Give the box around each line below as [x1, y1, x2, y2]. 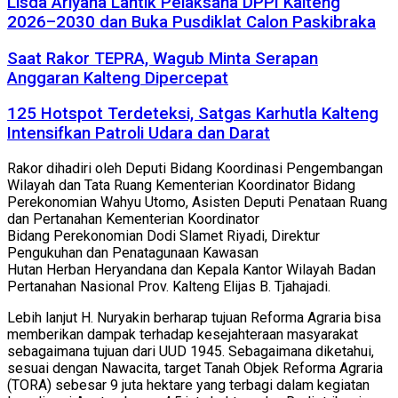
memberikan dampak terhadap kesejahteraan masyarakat [7, 326, 358, 344]
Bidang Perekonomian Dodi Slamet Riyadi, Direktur [7, 227, 320, 245]
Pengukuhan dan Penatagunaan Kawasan [7, 244, 259, 262]
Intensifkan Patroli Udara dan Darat [7, 123, 270, 144]
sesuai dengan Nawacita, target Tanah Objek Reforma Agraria [7, 360, 383, 378]
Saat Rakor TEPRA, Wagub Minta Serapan [7, 48, 318, 68]
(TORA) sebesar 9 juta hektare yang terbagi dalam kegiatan [7, 377, 370, 394]
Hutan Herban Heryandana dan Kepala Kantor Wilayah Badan [7, 261, 376, 279]
